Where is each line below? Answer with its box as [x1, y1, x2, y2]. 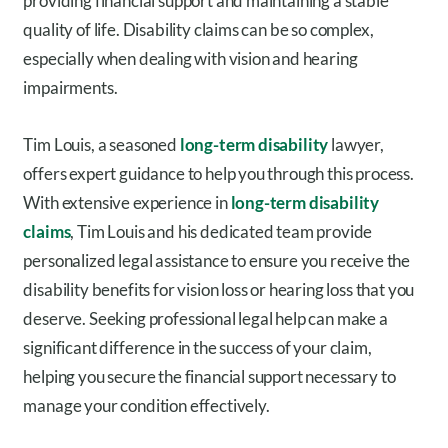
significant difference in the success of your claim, [23, 337, 372, 359]
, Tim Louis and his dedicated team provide [70, 221, 373, 243]
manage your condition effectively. [23, 395, 270, 417]
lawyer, [328, 134, 384, 156]
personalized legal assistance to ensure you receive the [23, 250, 411, 272]
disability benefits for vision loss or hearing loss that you [23, 279, 415, 301]
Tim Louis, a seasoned [23, 134, 180, 156]
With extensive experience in [23, 192, 231, 214]
